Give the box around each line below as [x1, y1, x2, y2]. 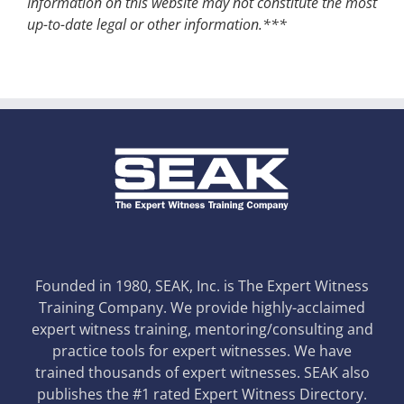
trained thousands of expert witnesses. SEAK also [34, 362, 370, 382]
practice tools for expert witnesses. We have [52, 340, 352, 361]
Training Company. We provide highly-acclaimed [39, 297, 365, 317]
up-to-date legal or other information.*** [27, 14, 287, 34]
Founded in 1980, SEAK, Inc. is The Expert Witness [35, 275, 369, 296]
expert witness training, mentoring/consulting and [31, 318, 373, 339]
